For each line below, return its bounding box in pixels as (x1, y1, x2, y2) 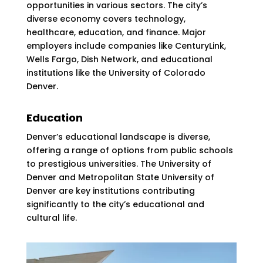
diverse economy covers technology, (26, 13, 186, 25)
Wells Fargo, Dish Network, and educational (26, 53, 213, 66)
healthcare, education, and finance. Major (26, 26, 206, 39)
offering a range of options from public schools (26, 144, 233, 157)
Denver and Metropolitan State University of (26, 171, 214, 184)
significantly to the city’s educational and (26, 198, 204, 211)
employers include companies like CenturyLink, (26, 40, 226, 52)
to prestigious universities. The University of (26, 158, 211, 170)
